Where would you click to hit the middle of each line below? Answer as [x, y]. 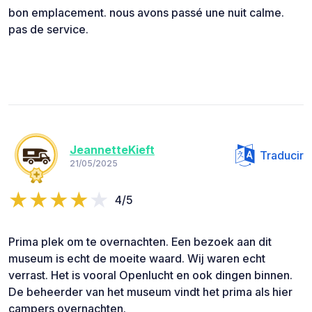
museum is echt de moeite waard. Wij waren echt [137, 258]
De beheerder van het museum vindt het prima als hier [150, 291]
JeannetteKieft [112, 150]
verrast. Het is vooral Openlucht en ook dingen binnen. [150, 275]
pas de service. [48, 29]
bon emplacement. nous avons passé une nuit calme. [146, 12]
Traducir [282, 155]
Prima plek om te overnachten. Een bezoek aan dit [140, 241]
